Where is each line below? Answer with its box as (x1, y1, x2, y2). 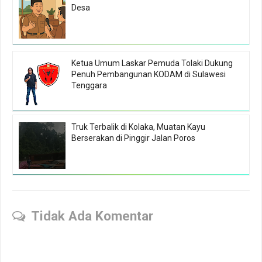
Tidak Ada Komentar (31, 208, 153, 223)
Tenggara (71, 80, 107, 90)
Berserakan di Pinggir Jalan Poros (71, 133, 195, 143)
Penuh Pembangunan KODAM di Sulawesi (71, 69, 226, 79)
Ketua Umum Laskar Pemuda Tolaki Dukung (71, 58, 233, 68)
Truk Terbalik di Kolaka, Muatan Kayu (71, 122, 205, 132)
